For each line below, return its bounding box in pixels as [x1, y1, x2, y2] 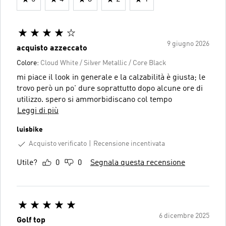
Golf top [17, 216, 45, 224]
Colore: [17, 59, 40, 67]
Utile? [17, 158, 37, 167]
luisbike [17, 126, 43, 133]
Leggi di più [17, 106, 59, 115]
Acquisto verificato [29, 140, 87, 147]
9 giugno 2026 [167, 40, 209, 47]
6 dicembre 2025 [159, 212, 209, 219]
